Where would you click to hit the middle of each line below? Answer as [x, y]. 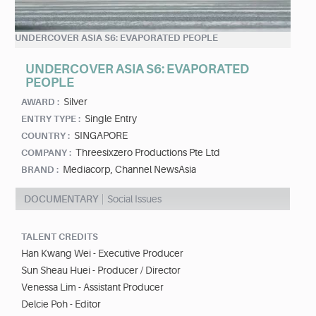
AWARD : [40, 102]
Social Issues [134, 199]
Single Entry [111, 119]
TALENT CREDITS [60, 237]
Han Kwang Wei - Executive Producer [102, 254]
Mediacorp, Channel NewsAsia [129, 170]
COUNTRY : [45, 136]
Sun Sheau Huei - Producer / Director [101, 271]
